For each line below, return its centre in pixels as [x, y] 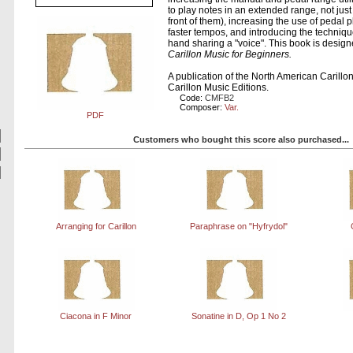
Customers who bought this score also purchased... [241, 139]
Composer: [203, 108]
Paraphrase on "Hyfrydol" [238, 226]
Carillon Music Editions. [219, 88]
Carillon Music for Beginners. [230, 55]
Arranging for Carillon [96, 226]
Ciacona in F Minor [96, 316]
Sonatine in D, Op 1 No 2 [238, 316]
